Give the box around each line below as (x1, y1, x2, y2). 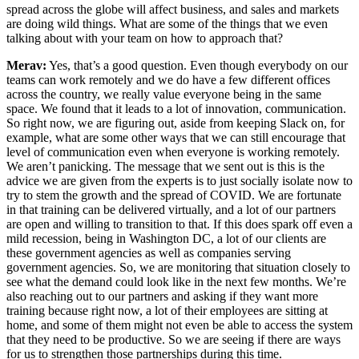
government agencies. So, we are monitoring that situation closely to (6, 260, 350, 275)
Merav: (6, 58, 46, 73)
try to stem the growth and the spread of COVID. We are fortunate (6, 188, 341, 203)
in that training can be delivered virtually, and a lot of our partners (6, 203, 336, 217)
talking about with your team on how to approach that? (6, 31, 283, 46)
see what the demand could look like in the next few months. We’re (6, 275, 346, 289)
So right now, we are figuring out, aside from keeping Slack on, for (6, 116, 345, 131)
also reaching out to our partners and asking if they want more (6, 289, 318, 304)
